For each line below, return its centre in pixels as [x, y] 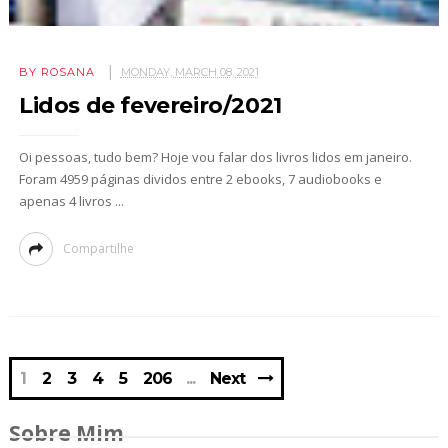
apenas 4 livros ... [71, 201]
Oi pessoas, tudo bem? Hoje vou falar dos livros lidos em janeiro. [215, 157]
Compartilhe [98, 249]
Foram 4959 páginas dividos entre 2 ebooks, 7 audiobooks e [200, 179]
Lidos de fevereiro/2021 [150, 106]
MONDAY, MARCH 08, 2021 [189, 72]
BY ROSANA [56, 72]
